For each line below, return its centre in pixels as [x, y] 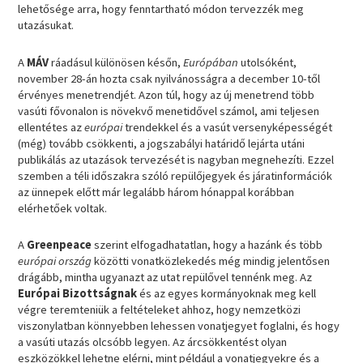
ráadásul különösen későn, [117, 62]
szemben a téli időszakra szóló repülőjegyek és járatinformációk [175, 175]
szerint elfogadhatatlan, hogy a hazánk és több [209, 245]
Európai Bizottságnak [79, 294]
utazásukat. [47, 26]
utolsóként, [269, 62]
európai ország [56, 261]
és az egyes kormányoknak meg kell [228, 294]
